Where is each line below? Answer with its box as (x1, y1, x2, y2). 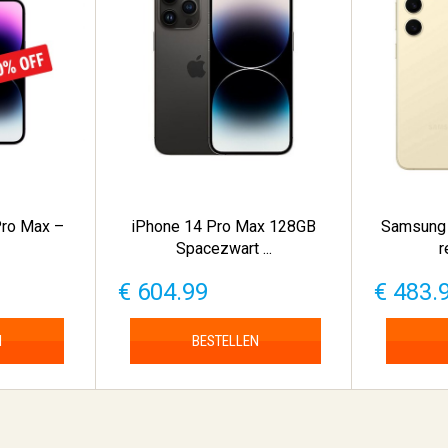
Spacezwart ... (175, 239, 272, 259)
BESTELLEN (191, 332, 259, 351)
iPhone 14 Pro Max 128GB (131, 217, 317, 237)
